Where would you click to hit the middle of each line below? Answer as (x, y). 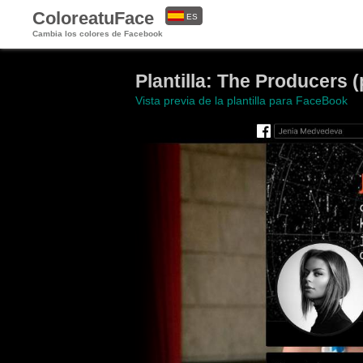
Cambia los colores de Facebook (98, 34)
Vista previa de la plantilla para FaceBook (241, 100)
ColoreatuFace (93, 18)
